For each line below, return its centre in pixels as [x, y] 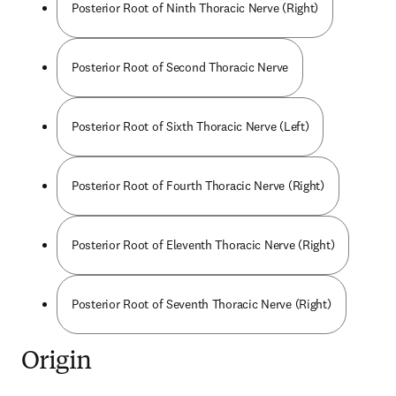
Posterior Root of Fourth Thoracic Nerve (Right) [198, 186]
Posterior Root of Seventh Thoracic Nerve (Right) [202, 304]
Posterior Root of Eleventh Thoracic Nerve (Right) [203, 245]
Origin [56, 362]
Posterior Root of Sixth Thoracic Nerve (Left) [190, 126]
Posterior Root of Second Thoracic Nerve [180, 67]
